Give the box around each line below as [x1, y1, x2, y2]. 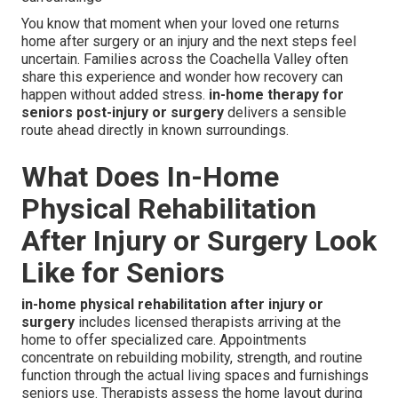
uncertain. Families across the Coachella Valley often [21, 51, 348, 68]
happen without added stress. [21, 86, 209, 104]
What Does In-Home [21, 160, 279, 195]
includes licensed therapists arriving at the [75, 314, 341, 331]
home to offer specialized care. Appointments [21, 331, 306, 349]
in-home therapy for [209, 86, 344, 104]
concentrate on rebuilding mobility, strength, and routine [21, 349, 362, 367]
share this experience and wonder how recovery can [21, 68, 343, 86]
